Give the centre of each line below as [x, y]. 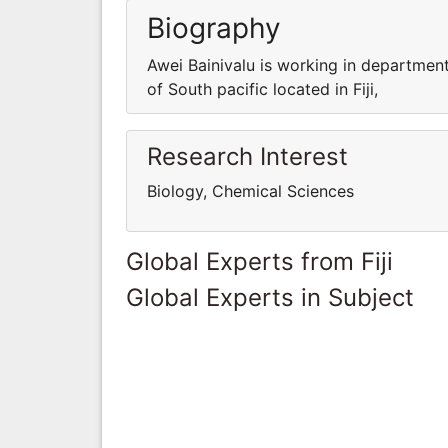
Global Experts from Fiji [259, 261]
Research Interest [247, 156]
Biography [214, 27]
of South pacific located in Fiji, [262, 88]
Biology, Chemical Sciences [250, 190]
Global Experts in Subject [270, 297]
